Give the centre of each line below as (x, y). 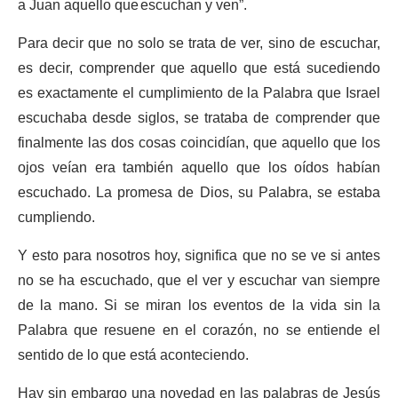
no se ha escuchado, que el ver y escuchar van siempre (199, 281)
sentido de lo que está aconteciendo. (135, 356)
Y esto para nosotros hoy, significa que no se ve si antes (199, 256)
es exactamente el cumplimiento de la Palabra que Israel (199, 94)
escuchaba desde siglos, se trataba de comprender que (199, 119)
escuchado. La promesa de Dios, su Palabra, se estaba (199, 193)
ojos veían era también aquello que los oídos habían (199, 168)
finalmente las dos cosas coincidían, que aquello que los (199, 143)
